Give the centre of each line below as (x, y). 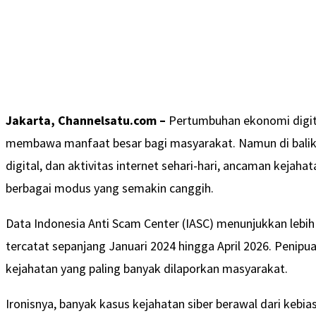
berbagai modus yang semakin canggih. (110, 188)
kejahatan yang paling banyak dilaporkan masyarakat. (147, 268)
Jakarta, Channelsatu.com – (86, 120)
